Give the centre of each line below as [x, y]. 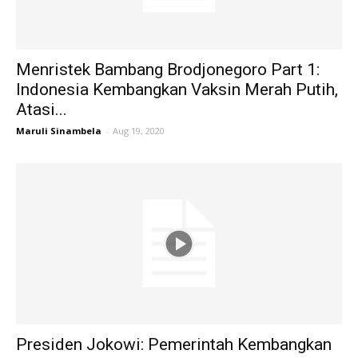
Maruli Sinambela [59, 131]
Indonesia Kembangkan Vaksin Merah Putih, [177, 90]
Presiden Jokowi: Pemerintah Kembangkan [174, 344]
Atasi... [42, 110]
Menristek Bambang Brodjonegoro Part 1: [168, 70]
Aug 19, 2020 [139, 131]
